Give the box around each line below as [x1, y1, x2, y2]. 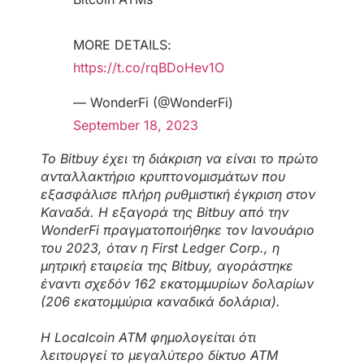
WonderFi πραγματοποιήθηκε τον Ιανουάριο [41, 221, 314, 238]
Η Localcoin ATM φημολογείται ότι [41, 328, 256, 345]
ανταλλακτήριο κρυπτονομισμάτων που [41, 167, 285, 184]
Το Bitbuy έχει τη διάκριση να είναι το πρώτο [41, 149, 318, 167]
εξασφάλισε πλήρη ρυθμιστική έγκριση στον [41, 185, 315, 202]
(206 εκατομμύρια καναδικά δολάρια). [41, 292, 280, 310]
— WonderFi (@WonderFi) [73, 93, 233, 110]
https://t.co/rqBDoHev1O [73, 59, 224, 76]
